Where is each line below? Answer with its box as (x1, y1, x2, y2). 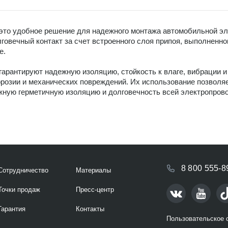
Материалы (76, 166, 111, 174)
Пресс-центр (76, 186, 114, 193)
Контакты (76, 205, 104, 213)
